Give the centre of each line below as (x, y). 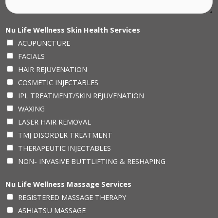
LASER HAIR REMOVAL (54, 121)
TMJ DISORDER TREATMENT (65, 135)
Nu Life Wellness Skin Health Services (73, 29)
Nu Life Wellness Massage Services (68, 184)
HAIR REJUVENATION (53, 69)
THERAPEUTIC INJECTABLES (64, 148)
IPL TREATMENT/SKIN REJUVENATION (81, 95)
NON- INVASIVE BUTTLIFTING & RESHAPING (92, 161)
